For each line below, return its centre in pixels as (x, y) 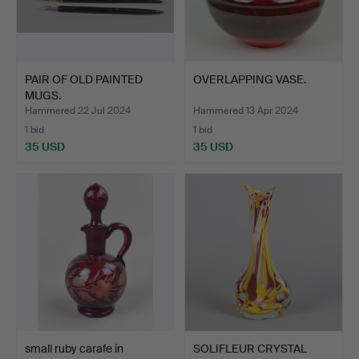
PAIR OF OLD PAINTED (84, 79)
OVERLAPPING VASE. (250, 79)
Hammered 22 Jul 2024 (78, 110)
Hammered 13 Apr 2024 (246, 110)
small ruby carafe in (74, 348)
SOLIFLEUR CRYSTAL (250, 348)
